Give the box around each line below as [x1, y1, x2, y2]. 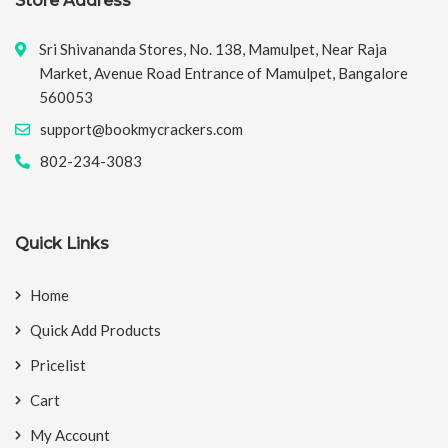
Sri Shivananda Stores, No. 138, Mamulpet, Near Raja [39, 40, 387, 59]
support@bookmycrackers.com [40, 120, 243, 139]
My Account [30, 426, 110, 445]
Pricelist [30, 356, 86, 375]
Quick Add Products [30, 321, 161, 340]
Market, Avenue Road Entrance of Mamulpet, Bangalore [39, 64, 408, 83]
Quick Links [15, 234, 109, 254]
